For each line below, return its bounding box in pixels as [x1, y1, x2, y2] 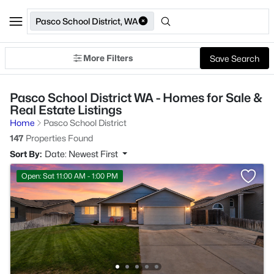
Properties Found [24, 133, 93, 143]
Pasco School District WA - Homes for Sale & [10, 91, 262, 105]
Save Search [210, 53, 259, 64]
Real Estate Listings [10, 103, 122, 117]
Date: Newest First [45, 149, 120, 159]
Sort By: [10, 149, 42, 159]
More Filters [83, 53, 133, 63]
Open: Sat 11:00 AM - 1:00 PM [21, 171, 118, 180]
